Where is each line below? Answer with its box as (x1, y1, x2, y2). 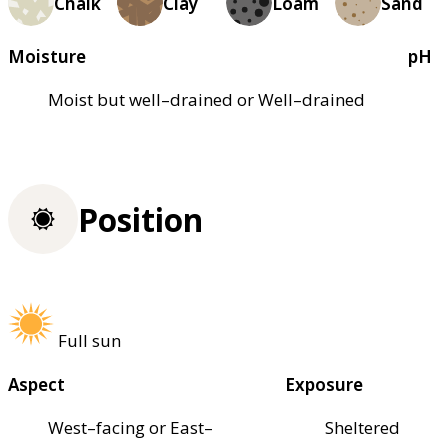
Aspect (8, 372, 65, 396)
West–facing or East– (48, 415, 213, 439)
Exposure (285, 372, 364, 396)
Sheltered (325, 415, 401, 439)
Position (78, 197, 203, 241)
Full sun (58, 328, 121, 352)
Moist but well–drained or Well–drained (48, 88, 365, 112)
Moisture (8, 45, 86, 69)
